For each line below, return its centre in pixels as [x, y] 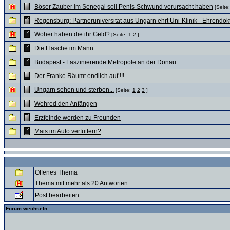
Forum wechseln [26, 209]
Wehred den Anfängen [66, 104]
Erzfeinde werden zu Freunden [78, 118]
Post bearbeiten [57, 195]
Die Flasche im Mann [64, 48]
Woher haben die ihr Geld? [72, 34]
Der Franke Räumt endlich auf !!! [79, 76]
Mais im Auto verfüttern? [68, 131]
